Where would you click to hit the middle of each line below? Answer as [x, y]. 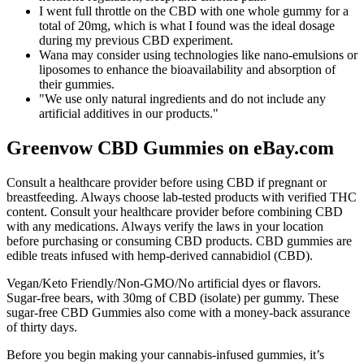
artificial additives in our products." [129, 114]
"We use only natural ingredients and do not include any [182, 99]
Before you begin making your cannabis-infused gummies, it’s [165, 355]
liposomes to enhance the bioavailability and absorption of [187, 70]
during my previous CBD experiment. [136, 41]
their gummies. [77, 84]
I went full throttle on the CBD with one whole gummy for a [194, 11]
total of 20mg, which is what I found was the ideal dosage [187, 26]
